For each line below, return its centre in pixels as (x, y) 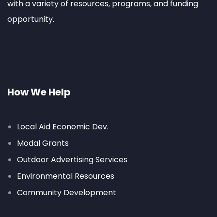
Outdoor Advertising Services (72, 159)
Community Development (67, 192)
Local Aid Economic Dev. (63, 126)
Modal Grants (43, 143)
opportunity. (32, 19)
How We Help (39, 92)
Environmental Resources (66, 176)
